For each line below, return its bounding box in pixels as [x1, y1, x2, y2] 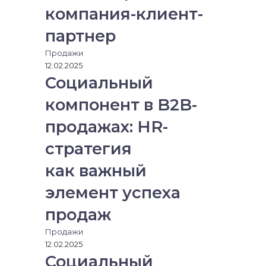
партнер [45, 26, 116, 46]
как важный [45, 161, 147, 180]
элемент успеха [45, 183, 180, 202]
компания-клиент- [45, 4, 203, 24]
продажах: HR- [45, 117, 168, 137]
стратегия [45, 139, 132, 159]
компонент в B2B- [45, 95, 197, 115]
